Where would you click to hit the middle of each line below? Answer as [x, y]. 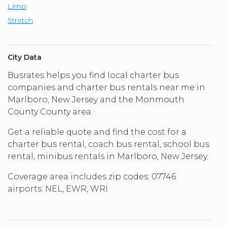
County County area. [50, 112]
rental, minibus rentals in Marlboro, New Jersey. [108, 157]
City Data [25, 58]
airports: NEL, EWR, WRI [58, 189]
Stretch [20, 21]
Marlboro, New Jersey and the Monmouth [96, 100]
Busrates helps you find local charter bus [93, 75]
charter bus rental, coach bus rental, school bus [108, 144]
